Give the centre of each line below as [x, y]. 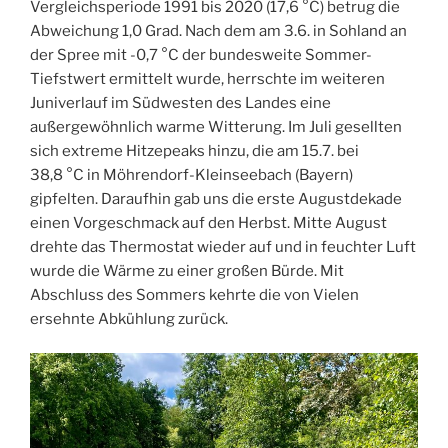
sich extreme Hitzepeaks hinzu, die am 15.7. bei [194, 150]
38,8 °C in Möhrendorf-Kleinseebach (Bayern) [191, 174]
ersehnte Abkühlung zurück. [129, 318]
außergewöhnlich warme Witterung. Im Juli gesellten [216, 126]
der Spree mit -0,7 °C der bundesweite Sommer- [201, 54]
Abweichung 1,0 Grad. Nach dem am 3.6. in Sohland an [218, 30]
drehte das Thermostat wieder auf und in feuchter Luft [223, 246]
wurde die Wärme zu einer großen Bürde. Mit [187, 270]
